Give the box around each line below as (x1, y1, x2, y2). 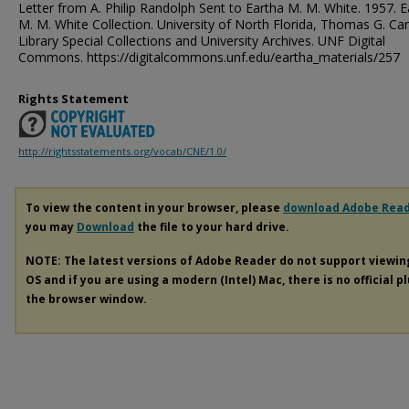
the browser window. (26, 291, 147, 308)
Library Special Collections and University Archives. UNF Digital (18, 32, 385, 49)
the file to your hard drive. (134, 219, 289, 236)
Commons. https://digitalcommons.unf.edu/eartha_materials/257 (18, 48, 400, 66)
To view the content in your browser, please (26, 200, 283, 216)
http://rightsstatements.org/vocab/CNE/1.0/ (18, 144, 226, 159)
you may (26, 219, 77, 236)
